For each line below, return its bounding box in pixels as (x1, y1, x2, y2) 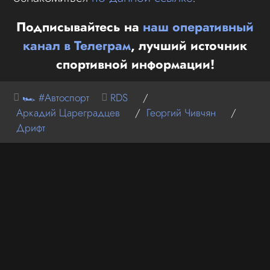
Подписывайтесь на (16, 17, 143, 36)
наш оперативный (143, 17, 254, 36)
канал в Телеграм (23, 36, 131, 55)
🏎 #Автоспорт (22, 89, 90, 105)
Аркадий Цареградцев (16, 104, 121, 120)
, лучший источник (131, 36, 247, 55)
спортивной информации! (55, 54, 215, 74)
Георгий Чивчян (146, 104, 216, 120)
